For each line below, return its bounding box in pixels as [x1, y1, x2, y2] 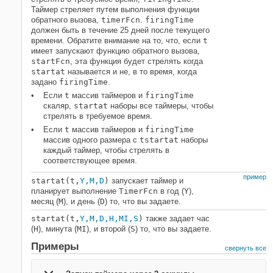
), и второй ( [87, 224, 130, 233]
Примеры [31, 241, 79, 252]
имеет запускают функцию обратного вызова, [31, 46, 200, 55]
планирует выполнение [31, 186, 119, 196]
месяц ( [31, 197, 58, 206]
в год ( [158, 186, 184, 196]
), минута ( [38, 224, 77, 233]
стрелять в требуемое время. [43, 112, 152, 121]
